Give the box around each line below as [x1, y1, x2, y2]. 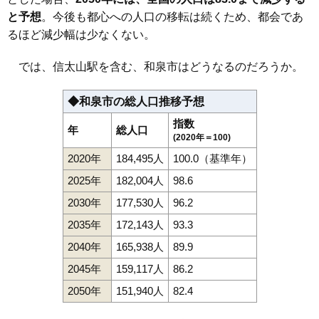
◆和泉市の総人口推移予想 [67, 95, 204, 108]
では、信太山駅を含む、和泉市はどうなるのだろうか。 [7, 61, 303, 73]
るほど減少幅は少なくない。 [7, 28, 155, 41]
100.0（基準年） [172, 152, 252, 165]
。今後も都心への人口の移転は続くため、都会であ [41, 11, 303, 23]
